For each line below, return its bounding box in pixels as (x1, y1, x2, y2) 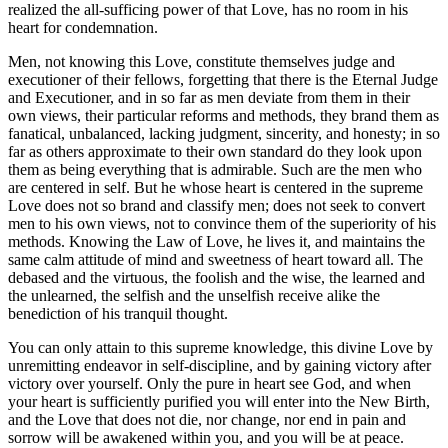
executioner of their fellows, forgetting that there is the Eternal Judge (8, 70, 438, 88)
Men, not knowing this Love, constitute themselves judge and (8, 52, 395, 70)
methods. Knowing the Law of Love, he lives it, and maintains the (8, 232, 425, 250)
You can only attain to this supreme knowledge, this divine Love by (8, 338, 433, 356)
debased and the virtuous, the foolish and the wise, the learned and (8, 268, 425, 286)
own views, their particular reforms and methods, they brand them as (8, 106, 439, 124)
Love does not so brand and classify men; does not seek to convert (8, 196, 425, 214)
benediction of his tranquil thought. (8, 304, 228, 322)
